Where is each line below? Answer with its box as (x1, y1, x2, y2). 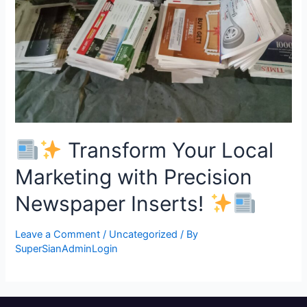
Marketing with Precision (15, 164, 253, 190)
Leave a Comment (15, 228, 101, 241)
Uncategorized (109, 228, 178, 241)
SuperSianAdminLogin (15, 243, 119, 256)
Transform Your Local (62, 138, 273, 163)
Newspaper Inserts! (15, 191, 210, 217)
